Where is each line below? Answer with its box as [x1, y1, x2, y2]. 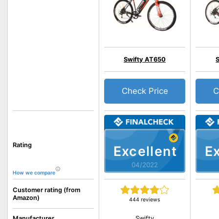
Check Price [121, 86, 168, 96]
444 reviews [129, 197, 161, 203]
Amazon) [13, 194, 40, 201]
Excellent [113, 143, 176, 159]
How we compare [13, 170, 55, 176]
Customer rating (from [13, 186, 80, 194]
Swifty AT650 [124, 55, 166, 63]
